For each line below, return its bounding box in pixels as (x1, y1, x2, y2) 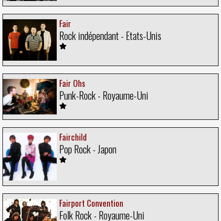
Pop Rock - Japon (59, 142, 116, 157)
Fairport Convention (59, 196, 123, 209)
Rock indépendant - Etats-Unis (59, 28, 161, 43)
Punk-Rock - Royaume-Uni (59, 88, 148, 103)
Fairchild (59, 131, 87, 144)
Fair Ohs (59, 77, 85, 90)
